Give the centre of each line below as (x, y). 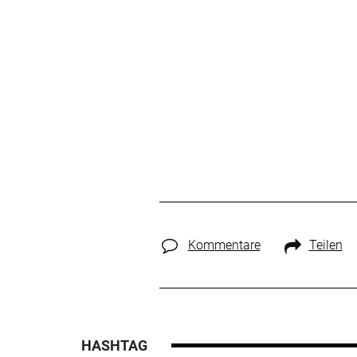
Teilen (326, 245)
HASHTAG (114, 346)
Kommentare (224, 245)
